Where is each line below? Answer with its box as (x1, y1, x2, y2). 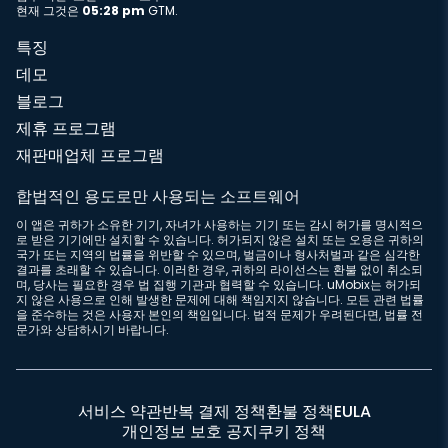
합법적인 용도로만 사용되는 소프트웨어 (16, 185, 300, 208)
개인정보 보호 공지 (122, 420, 258, 443)
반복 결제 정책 (161, 400, 266, 423)
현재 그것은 (16, 2, 82, 19)
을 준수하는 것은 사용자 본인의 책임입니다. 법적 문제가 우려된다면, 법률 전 (16, 306, 423, 323)
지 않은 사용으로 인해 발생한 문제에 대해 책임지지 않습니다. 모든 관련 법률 (16, 291, 424, 308)
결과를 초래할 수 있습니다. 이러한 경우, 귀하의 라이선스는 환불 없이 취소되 (16, 261, 423, 278)
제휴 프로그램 (16, 117, 116, 140)
